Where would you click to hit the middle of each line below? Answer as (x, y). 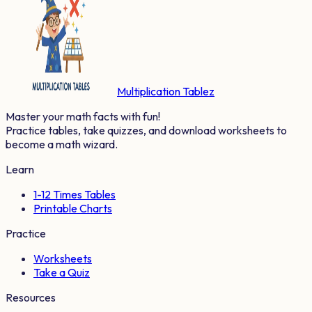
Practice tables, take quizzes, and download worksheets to (146, 130)
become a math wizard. (62, 144)
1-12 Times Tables (75, 194)
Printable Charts (73, 208)
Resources (31, 297)
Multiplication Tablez (166, 91)
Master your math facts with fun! (83, 116)
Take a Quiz (62, 272)
